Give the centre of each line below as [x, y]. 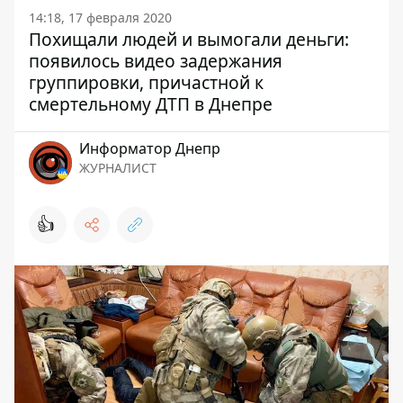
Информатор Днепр [150, 148]
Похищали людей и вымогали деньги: [189, 39]
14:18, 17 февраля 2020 [100, 18]
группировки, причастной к [146, 82]
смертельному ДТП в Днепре [151, 104]
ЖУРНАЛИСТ [118, 168]
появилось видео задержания [156, 61]
